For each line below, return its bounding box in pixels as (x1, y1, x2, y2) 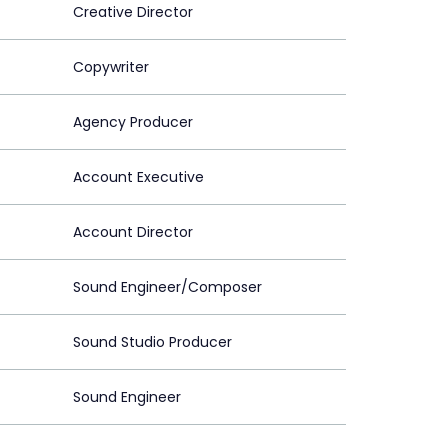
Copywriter (73, 57, 149, 78)
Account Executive (73, 167, 204, 188)
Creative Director (73, 2, 193, 23)
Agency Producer (73, 112, 193, 133)
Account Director (73, 222, 193, 243)
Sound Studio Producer (73, 332, 232, 353)
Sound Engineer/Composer (73, 277, 262, 298)
